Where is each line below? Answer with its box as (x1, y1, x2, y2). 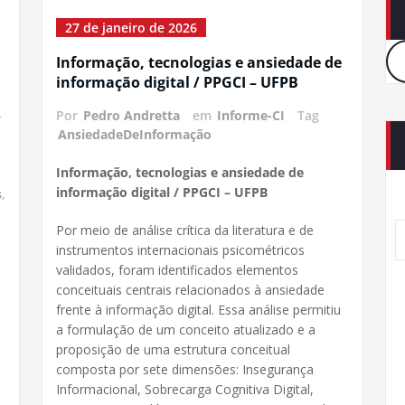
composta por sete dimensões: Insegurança (56, 361, 314, 378)
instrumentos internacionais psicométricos (56, 241, 305, 259)
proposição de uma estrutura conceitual (56, 341, 290, 358)
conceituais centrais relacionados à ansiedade (56, 281, 325, 298)
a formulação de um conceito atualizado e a (56, 321, 316, 338)
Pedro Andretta (83, 107, 180, 124)
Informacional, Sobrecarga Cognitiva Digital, (56, 381, 314, 398)
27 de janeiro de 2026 (65, 19, 197, 36)
